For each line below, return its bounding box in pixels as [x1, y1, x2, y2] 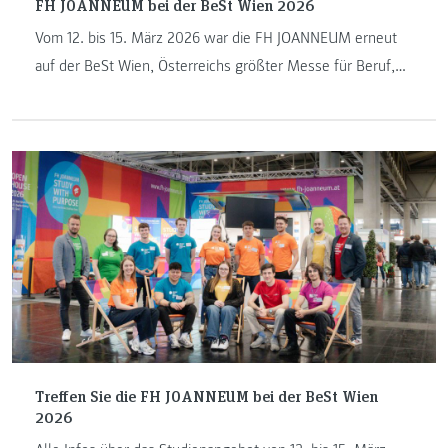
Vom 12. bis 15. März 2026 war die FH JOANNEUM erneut [34, 28, 397, 48]
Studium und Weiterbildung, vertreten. [34, 84, 279, 104]
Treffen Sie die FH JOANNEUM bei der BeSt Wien [34, 385, 378, 406]
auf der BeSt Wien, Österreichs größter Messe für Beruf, [34, 56, 395, 76]
